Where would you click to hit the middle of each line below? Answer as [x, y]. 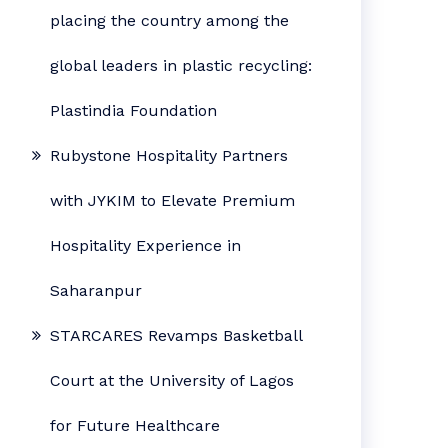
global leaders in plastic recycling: [181, 65]
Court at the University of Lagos [172, 380]
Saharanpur [96, 290]
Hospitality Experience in [146, 245]
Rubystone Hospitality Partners [169, 155]
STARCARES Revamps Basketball [176, 335]
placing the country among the [170, 20]
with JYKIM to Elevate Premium [173, 200]
